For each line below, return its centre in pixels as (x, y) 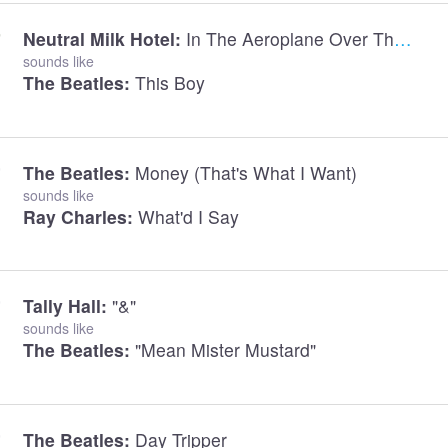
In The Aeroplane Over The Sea (289, 38)
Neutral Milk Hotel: (101, 38)
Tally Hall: (64, 306)
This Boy (169, 82)
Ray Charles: (77, 216)
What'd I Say (188, 216)
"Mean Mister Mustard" (225, 350)
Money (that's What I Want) (245, 172)
